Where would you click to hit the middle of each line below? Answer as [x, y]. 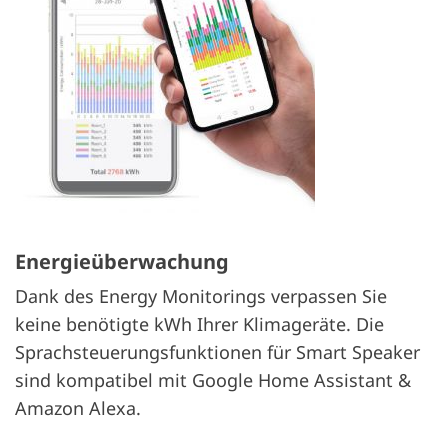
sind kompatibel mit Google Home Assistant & [213, 379]
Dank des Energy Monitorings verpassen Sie [201, 295]
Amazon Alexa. [78, 407]
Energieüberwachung [122, 261]
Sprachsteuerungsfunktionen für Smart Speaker [217, 351]
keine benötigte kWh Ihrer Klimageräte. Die [199, 323]
